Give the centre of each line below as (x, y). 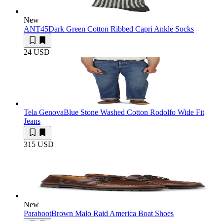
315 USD (39, 145)
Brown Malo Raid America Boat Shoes (112, 214)
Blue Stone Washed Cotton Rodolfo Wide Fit (134, 112)
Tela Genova (44, 112)
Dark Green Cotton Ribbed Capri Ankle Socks (121, 29)
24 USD (37, 52)
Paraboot (37, 214)
